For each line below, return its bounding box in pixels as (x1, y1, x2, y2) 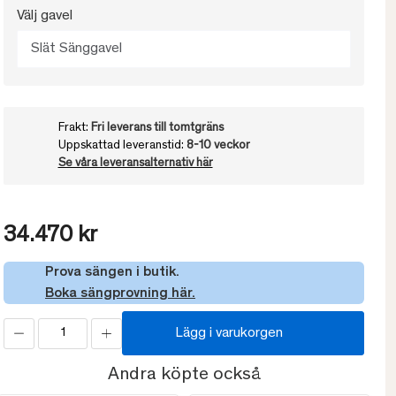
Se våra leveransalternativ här (57, 157, 213, 171)
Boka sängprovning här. (45, 286, 195, 301)
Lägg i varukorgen (175, 326, 283, 341)
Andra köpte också (107, 366, 261, 385)
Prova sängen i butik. (45, 265, 179, 280)
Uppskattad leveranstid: (57, 140, 187, 153)
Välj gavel (17, 9, 72, 24)
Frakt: (57, 122, 91, 135)
